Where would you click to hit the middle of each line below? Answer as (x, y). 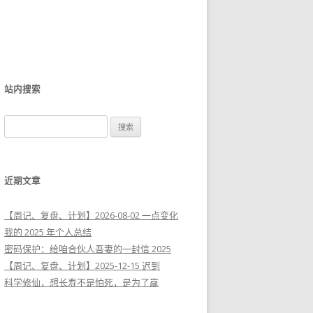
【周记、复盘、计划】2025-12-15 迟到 (82, 265)
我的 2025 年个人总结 (48, 232)
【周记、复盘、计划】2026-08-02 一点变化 (91, 215)
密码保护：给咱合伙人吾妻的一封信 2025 (88, 249)
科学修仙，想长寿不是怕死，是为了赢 (81, 282)
